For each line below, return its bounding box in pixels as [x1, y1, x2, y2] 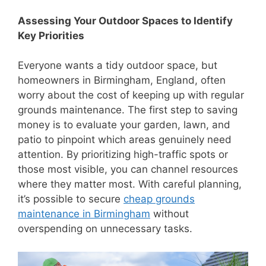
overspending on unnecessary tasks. [18, 223, 192, 235]
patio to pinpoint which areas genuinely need [18, 134, 232, 146]
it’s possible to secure [18, 193, 123, 205]
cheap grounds [123, 193, 195, 205]
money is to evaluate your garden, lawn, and [18, 119, 230, 131]
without [150, 208, 189, 220]
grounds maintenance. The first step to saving [18, 104, 237, 116]
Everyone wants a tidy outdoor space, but [18, 59, 217, 72]
